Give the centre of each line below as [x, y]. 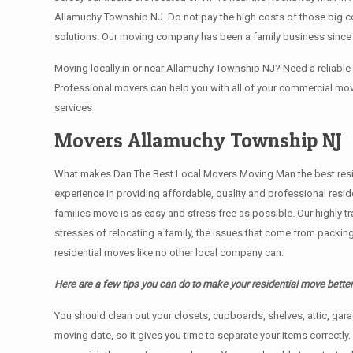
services [74, 108]
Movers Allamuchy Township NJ [199, 140]
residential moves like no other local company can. [169, 253]
